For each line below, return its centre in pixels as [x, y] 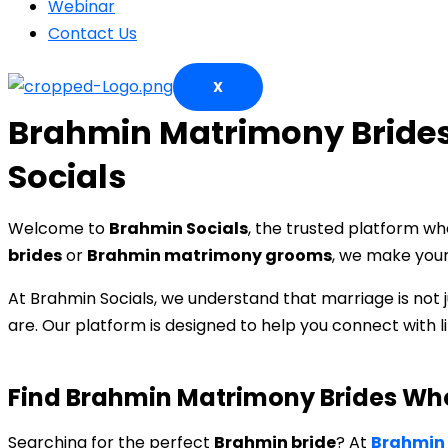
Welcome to [58, 228]
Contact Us [92, 33]
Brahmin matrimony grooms [209, 255]
